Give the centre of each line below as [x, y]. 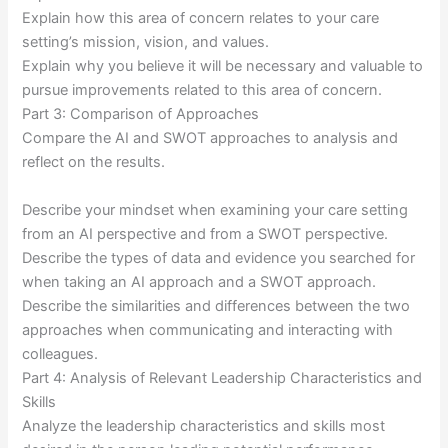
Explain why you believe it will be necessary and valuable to [223, 66]
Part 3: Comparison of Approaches [141, 114]
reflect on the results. [94, 162]
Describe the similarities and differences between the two [216, 305]
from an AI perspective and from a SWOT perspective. [205, 233]
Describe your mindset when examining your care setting [215, 209]
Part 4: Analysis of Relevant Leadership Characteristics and [222, 377]
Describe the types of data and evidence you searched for [219, 257]
